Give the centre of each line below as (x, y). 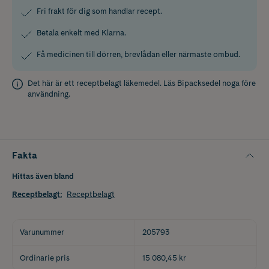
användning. (49, 94)
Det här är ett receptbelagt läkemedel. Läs (102, 83)
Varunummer (42, 232)
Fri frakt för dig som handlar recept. (99, 11)
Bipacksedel (199, 83)
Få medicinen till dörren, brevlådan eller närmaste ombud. (138, 54)
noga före (238, 83)
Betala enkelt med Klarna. (81, 32)
